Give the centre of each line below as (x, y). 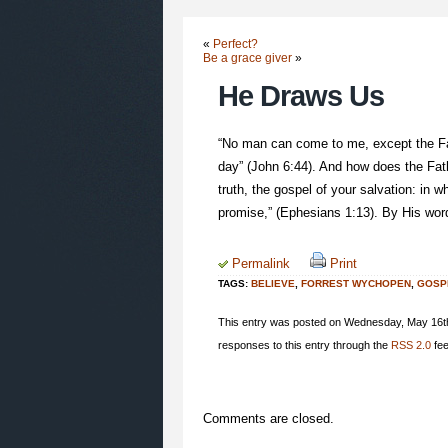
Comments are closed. (268, 418)
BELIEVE (273, 283)
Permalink (261, 263)
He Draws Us (301, 96)
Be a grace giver (247, 58)
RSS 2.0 (411, 345)
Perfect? (235, 44)
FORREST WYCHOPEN (356, 283)
